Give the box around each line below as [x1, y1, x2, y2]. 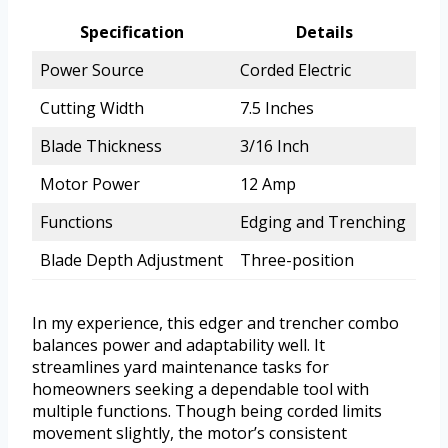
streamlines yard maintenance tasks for [32, 356, 329, 379]
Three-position [240, 249, 354, 272]
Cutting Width [40, 97, 144, 120]
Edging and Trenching [240, 211, 406, 234]
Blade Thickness [40, 135, 162, 158]
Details [295, 21, 353, 44]
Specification [80, 21, 184, 44]
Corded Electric [240, 59, 351, 82]
